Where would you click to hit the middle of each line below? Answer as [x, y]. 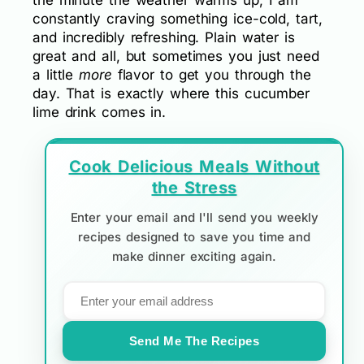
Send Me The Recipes [194, 341]
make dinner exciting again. [194, 257]
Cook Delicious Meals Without [194, 167]
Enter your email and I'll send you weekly [194, 218]
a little [56, 75]
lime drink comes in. [99, 113]
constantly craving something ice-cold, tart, [178, 19]
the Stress [194, 188]
